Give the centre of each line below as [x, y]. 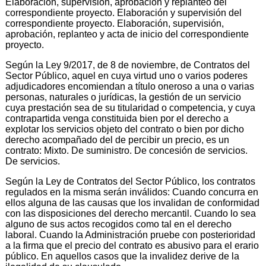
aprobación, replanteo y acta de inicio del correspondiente [127, 34]
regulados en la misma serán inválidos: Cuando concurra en [132, 192]
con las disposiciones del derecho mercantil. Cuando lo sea [131, 213]
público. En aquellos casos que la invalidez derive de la [122, 256]
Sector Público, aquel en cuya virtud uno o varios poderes [126, 75]
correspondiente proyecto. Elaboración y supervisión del [123, 12]
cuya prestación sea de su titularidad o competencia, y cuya [130, 107]
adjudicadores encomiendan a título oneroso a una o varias [130, 86]
